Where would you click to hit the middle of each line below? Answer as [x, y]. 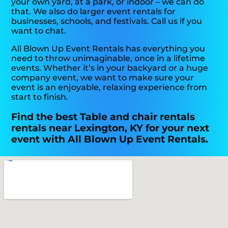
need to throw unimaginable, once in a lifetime [108, 59]
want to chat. [39, 31]
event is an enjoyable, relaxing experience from [109, 88]
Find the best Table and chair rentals [103, 117]
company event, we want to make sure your [103, 78]
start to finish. [40, 97]
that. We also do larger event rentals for [94, 12]
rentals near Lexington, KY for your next [110, 128]
